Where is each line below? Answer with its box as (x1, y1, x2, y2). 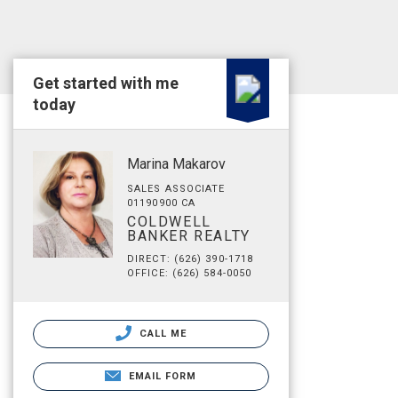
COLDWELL (127, 213, 211, 230)
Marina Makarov (127, 155, 226, 172)
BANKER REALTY (127, 227, 251, 244)
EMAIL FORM (128, 370, 197, 382)
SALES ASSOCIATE (127, 183, 226, 195)
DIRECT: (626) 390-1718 (127, 253, 254, 265)
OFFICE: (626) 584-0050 (127, 267, 252, 279)
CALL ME (135, 328, 187, 339)
